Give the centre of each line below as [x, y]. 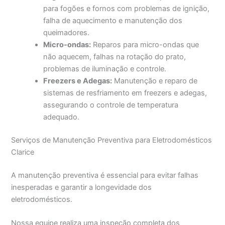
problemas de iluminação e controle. [105, 69]
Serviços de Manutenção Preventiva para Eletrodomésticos [112, 140]
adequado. [62, 117]
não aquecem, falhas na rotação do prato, [115, 57]
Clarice [23, 152]
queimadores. [67, 33]
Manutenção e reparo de [155, 81]
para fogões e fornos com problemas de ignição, [127, 9]
